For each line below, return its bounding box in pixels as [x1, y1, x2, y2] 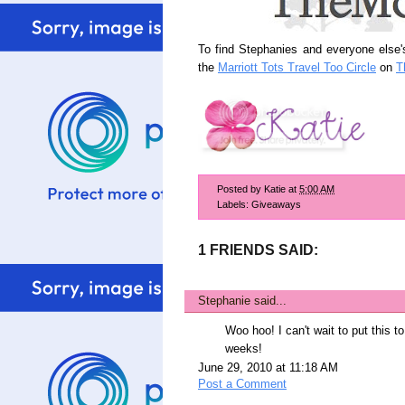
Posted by [217, 183, 264, 194]
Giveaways [251, 198, 301, 210]
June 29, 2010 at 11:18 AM [198, 361, 338, 374]
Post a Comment [198, 377, 287, 391]
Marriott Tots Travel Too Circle [218, 61, 376, 74]
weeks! [225, 342, 262, 355]
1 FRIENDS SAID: [198, 241, 318, 258]
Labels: [217, 198, 251, 210]
